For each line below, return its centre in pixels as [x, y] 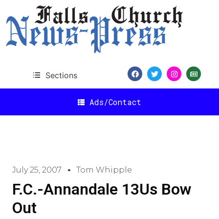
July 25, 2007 [37, 170]
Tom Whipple [104, 170]
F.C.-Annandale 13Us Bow [102, 189]
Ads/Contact [115, 102]
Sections [61, 75]
